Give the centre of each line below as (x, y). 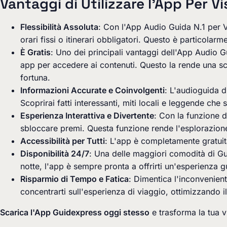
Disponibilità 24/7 (55, 154)
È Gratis (35, 52)
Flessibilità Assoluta (59, 27)
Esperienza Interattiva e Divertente (87, 116)
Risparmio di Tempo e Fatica (74, 179)
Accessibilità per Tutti (63, 141)
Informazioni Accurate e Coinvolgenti (92, 90)
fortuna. (35, 78)
